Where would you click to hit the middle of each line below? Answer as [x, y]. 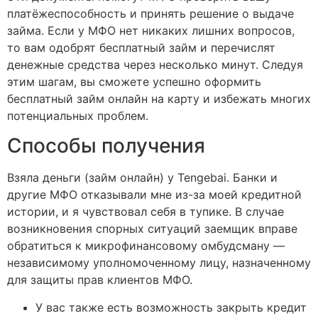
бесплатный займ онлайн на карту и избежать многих [159, 99]
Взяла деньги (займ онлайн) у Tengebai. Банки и [142, 178]
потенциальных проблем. [78, 116]
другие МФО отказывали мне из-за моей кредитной [154, 195]
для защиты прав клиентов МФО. [100, 280]
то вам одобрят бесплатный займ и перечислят [141, 48]
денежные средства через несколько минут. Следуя [155, 65]
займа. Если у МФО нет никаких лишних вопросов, [151, 31]
